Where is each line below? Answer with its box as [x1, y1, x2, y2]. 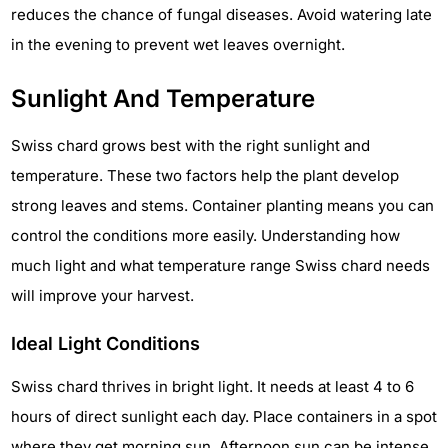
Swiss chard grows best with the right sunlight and [11, 136, 370, 156]
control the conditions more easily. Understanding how [11, 226, 400, 246]
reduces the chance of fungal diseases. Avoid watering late [11, 5, 432, 25]
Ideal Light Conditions [11, 333, 200, 355]
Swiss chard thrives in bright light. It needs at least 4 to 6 [11, 377, 414, 397]
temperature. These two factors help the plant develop [11, 166, 399, 186]
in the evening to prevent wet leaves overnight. [11, 35, 345, 55]
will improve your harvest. [11, 286, 194, 306]
